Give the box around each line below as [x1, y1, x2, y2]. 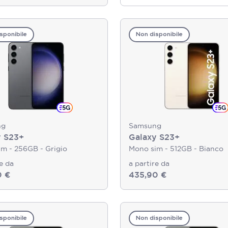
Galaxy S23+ [129, 132, 180, 142]
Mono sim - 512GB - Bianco [129, 144, 223, 153]
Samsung [129, 121, 161, 130]
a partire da [129, 159, 169, 168]
